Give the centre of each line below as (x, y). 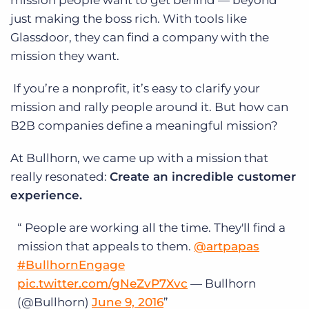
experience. (48, 196)
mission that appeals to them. (106, 247)
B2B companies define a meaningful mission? (144, 126)
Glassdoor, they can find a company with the (140, 38)
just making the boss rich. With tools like (129, 19)
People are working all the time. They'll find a (155, 228)
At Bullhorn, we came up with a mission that (139, 158)
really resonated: (60, 177)
